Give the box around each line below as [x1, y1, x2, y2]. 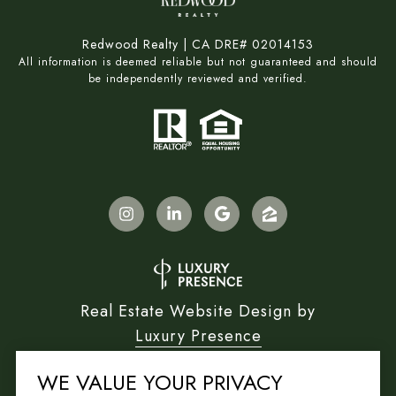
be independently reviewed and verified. [88, 71, 308, 88]
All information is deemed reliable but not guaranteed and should [19, 54, 377, 71]
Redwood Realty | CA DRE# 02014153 [82, 35, 314, 54]
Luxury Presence [134, 324, 262, 347]
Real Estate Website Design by [80, 299, 316, 323]
